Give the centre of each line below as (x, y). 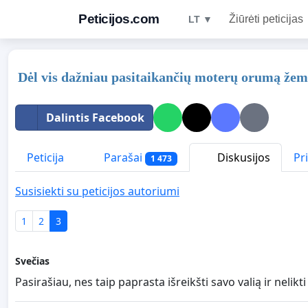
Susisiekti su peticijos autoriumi (97, 191)
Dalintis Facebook (95, 118)
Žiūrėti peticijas (266, 19)
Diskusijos (242, 157)
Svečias (32, 261)
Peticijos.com (119, 19)
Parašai (123, 157)
